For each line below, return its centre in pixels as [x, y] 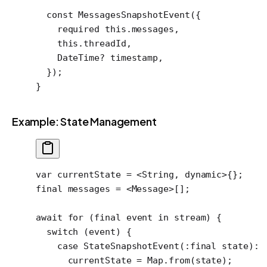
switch [57, 232]
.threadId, [105, 43]
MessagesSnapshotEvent [131, 15]
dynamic [203, 174]
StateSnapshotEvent [129, 246]
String [158, 174]
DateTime [68, 58]
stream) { [195, 217]
